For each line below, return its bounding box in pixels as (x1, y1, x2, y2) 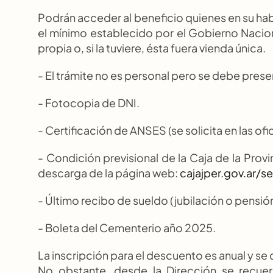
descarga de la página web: (38, 166, 180, 180)
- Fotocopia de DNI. (38, 96, 140, 110)
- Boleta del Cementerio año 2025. (38, 221, 216, 235)
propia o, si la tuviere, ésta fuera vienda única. (38, 41, 266, 55)
